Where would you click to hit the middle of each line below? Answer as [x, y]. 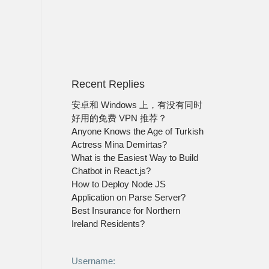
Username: [93, 261]
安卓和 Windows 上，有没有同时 [137, 105]
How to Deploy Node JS [118, 184]
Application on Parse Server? [128, 198]
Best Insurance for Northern [125, 211]
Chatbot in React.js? [111, 171]
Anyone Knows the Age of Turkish [137, 131]
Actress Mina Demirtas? [119, 145]
